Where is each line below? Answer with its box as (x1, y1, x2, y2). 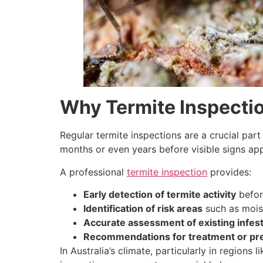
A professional (60, 166, 127, 178)
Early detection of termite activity (83, 188, 236, 201)
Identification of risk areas (83, 203, 203, 215)
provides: (207, 166, 251, 178)
